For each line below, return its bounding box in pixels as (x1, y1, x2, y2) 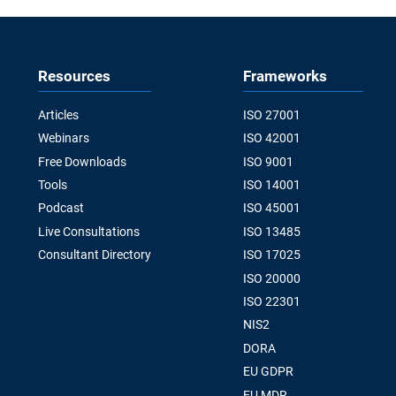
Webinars (37, 131, 89, 146)
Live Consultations (37, 224, 140, 239)
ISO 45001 (242, 201, 301, 216)
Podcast (37, 201, 84, 216)
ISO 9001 (242, 154, 293, 169)
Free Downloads (37, 154, 126, 169)
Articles (37, 107, 79, 122)
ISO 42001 (242, 131, 301, 146)
